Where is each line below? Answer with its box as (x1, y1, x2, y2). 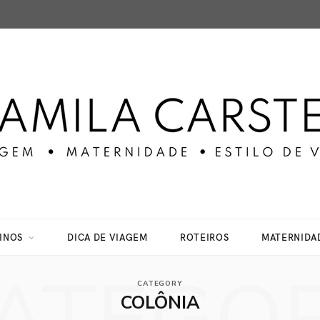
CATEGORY (136, 279, 184, 289)
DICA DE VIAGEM (67, 231, 148, 244)
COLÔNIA (120, 291, 200, 315)
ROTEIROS (180, 231, 229, 244)
